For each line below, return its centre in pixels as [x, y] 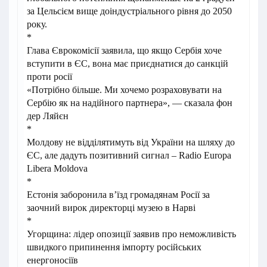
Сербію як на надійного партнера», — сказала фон [130, 103]
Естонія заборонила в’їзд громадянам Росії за [118, 195]
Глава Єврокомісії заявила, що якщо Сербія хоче [124, 50]
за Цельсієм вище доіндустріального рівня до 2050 [129, 11]
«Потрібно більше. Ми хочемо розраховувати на [124, 90]
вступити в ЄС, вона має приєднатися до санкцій [128, 63]
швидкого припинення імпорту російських [114, 247]
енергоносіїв [52, 260]
